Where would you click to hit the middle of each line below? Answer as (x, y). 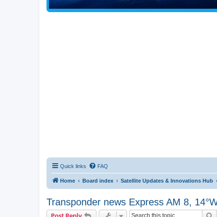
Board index (98, 181)
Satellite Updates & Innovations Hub (167, 181)
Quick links (73, 166)
